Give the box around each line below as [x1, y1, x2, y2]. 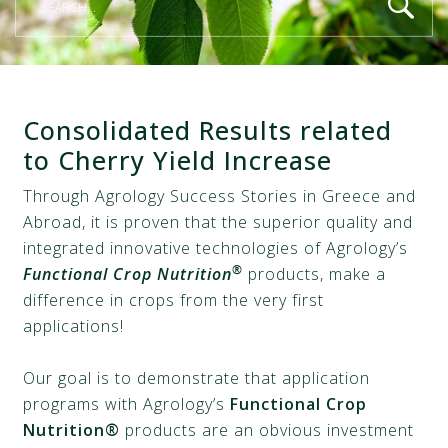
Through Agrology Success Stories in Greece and [23, 185, 417, 207]
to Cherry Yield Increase [23, 143, 333, 177]
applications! [23, 315, 125, 337]
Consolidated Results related [23, 113, 393, 147]
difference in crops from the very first [23, 289, 325, 311]
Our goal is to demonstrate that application [23, 367, 371, 389]
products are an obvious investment [120, 419, 415, 441]
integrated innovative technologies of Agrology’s [23, 237, 409, 259]
